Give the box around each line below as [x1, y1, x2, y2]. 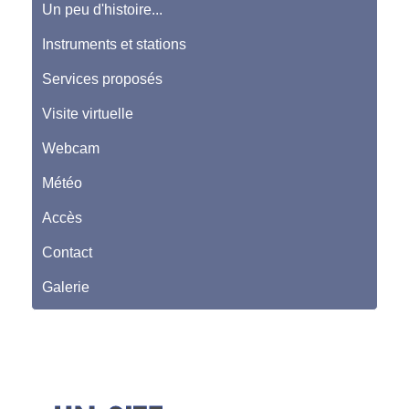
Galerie [42, 279, 89, 296]
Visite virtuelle [42, 106, 133, 122]
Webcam [42, 141, 100, 157]
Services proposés [42, 71, 163, 88]
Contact [42, 245, 92, 261]
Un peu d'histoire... [42, 2, 163, 18]
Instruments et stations [42, 37, 186, 53]
